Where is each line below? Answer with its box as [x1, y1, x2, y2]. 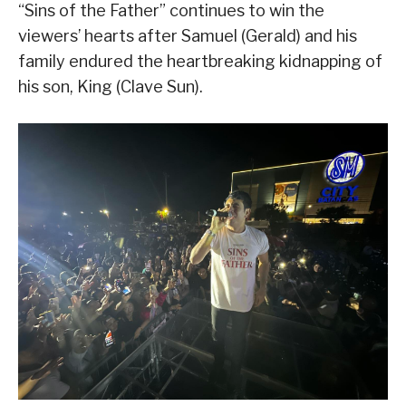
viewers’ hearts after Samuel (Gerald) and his [18, 25, 357, 45]
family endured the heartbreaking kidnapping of [18, 51, 382, 71]
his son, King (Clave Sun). [18, 76, 203, 96]
